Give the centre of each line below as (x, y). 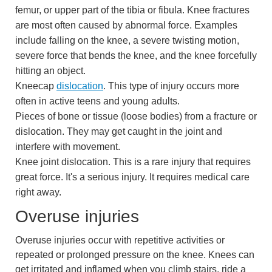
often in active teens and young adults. (97, 101)
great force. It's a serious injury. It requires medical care (132, 177)
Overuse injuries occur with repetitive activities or (120, 240)
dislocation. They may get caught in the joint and (119, 131)
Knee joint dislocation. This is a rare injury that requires (133, 161)
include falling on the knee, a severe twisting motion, (127, 40)
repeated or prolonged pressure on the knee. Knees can (135, 255)
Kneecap (36, 86)
